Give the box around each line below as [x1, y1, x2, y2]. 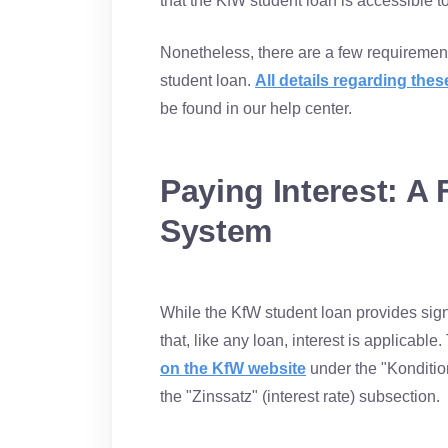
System [160, 213, 273, 249]
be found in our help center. [160, 100, 352, 117]
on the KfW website [160, 360, 306, 377]
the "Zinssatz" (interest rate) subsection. [160, 388, 440, 405]
